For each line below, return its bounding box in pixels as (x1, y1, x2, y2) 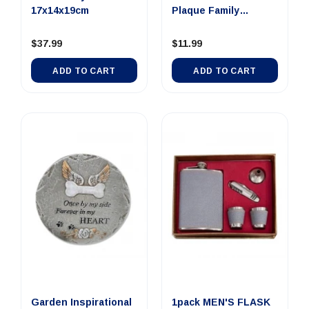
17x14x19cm (31, 5, 89, 16)
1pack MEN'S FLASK (172, 296, 270, 308)
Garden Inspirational (31, 296, 132, 308)
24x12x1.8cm (172, 19, 232, 30)
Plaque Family (172, 5, 239, 16)
